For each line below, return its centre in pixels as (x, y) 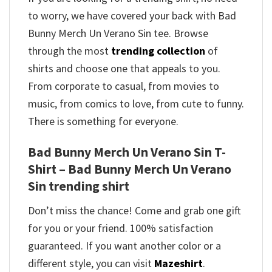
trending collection (158, 50)
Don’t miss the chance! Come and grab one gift (134, 210)
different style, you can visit (91, 263)
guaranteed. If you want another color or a (124, 245)
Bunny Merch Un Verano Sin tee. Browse (118, 33)
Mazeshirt (178, 263)
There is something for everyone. (103, 121)
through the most (70, 50)
